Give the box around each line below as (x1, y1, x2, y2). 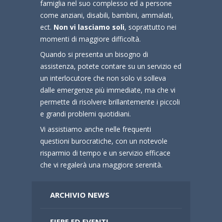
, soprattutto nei (124, 22, 176, 32)
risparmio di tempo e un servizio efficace (40, 148, 170, 158)
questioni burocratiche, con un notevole (40, 136, 167, 146)
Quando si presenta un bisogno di (40, 49, 148, 59)
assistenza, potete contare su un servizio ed (40, 61, 181, 71)
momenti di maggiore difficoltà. (40, 34, 141, 44)
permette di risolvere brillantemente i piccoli (40, 97, 180, 107)
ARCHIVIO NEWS (50, 189, 110, 200)
